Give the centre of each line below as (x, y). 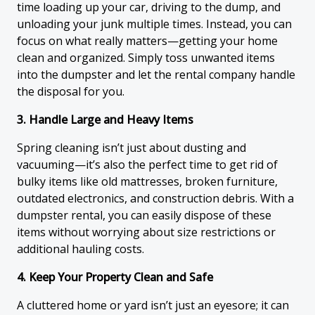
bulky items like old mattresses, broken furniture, (147, 181)
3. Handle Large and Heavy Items (105, 120)
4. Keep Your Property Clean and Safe (115, 277)
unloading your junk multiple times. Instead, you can (154, 24)
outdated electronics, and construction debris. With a (155, 198)
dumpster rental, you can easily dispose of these (144, 215)
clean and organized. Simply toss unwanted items (146, 58)
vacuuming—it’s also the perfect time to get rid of (147, 165)
